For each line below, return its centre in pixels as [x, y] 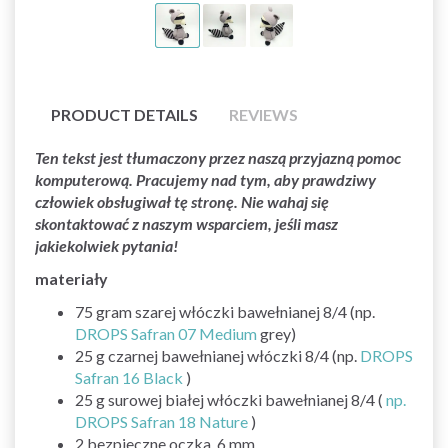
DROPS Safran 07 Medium [166, 333]
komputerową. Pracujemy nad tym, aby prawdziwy [205, 179]
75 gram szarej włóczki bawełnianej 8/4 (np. [225, 311]
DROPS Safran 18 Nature [161, 421]
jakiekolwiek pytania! [106, 245]
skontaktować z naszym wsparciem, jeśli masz [186, 223]
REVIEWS [263, 114]
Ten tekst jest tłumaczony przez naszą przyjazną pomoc [218, 157]
